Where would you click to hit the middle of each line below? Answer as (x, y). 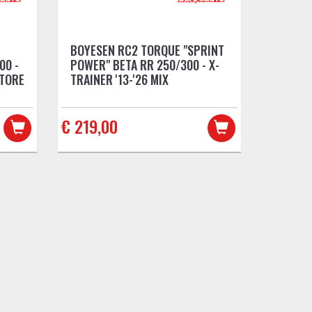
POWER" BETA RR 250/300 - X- (145, 64)
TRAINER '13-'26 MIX (120, 79)
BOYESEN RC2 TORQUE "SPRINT (148, 50)
